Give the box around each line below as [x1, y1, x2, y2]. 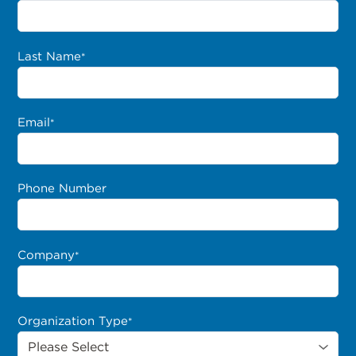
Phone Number [17, 181, 107, 196]
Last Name [17, 48, 82, 64]
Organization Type [17, 314, 129, 329]
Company [17, 247, 75, 262]
